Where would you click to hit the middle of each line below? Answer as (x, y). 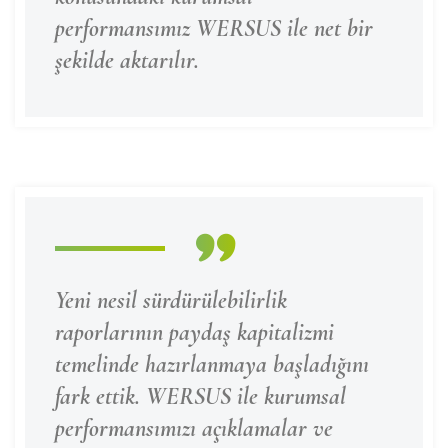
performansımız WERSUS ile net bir (214, 28)
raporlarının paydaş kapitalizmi (194, 332)
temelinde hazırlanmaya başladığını (212, 364)
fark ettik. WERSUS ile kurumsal (200, 396)
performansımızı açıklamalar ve (194, 428)
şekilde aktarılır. (127, 60)
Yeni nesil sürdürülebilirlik (171, 300)
